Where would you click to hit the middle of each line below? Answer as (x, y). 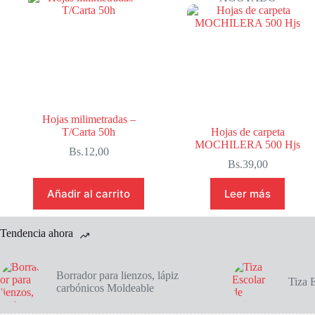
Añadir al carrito (89, 194)
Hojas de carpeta (247, 132)
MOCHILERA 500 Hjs (248, 144)
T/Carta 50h (89, 132)
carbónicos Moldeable (105, 288)
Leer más (248, 194)
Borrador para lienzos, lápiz (117, 275)
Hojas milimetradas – (89, 119)
